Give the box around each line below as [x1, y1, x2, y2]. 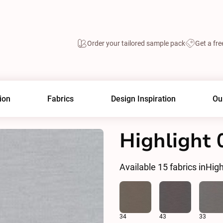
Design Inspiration [111, 94, 176, 104]
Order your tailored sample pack [87, 39, 185, 47]
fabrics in [168, 162, 206, 172]
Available [119, 162, 158, 172]
